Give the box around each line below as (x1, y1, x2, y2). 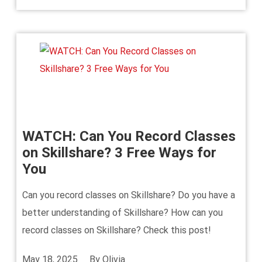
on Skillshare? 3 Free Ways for (22, 144, 216, 161)
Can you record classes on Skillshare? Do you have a (22, 189, 235, 201)
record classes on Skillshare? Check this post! (22, 225, 211, 236)
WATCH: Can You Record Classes (22, 128, 236, 144)
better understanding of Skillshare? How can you (22, 207, 223, 218)
